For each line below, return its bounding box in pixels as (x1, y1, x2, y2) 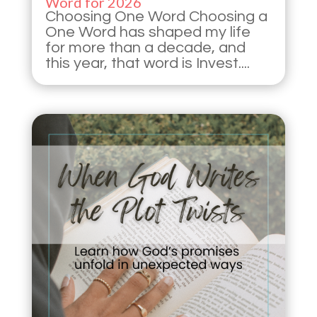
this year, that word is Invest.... (45, 54, 250, 71)
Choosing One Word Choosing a (45, 8, 267, 25)
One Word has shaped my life (45, 23, 250, 40)
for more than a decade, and (45, 39, 246, 56)
